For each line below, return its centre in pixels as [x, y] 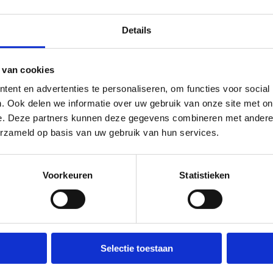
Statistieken [205, 175]
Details [136, 30]
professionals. [63, 15]
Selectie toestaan [136, 248]
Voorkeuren [68, 175]
